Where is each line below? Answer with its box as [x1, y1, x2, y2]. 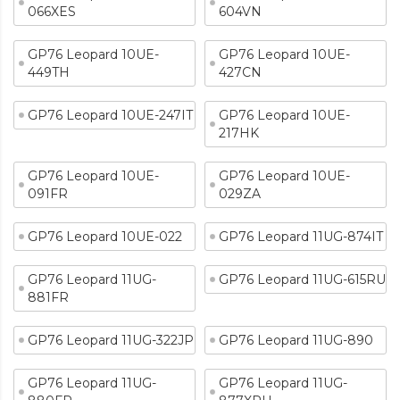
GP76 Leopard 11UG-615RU [219, 271, 386, 287]
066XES [28, 4, 76, 20]
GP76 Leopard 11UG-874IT [219, 229, 383, 245]
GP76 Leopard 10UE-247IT [28, 107, 193, 123]
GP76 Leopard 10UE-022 [28, 229, 182, 245]
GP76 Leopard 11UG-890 [219, 332, 373, 348]
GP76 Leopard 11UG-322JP [28, 332, 194, 348]
